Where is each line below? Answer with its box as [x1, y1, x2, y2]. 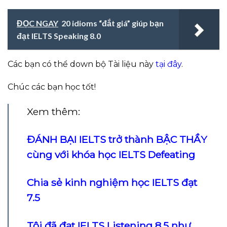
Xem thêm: [27, 105, 80, 118]
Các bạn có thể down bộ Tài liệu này [8, 59, 156, 69]
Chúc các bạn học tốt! [8, 82, 96, 92]
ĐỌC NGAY [17, 18, 58, 28]
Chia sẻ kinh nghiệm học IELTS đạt [27, 176, 197, 189]
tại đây [156, 59, 181, 69]
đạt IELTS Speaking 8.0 [17, 30, 101, 41]
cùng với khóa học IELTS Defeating [27, 148, 195, 161]
